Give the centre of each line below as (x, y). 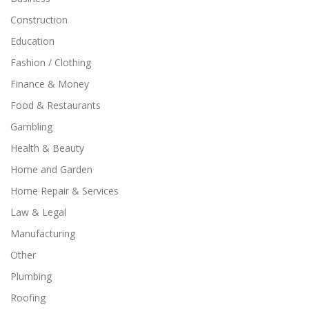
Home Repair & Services (64, 190)
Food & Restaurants (56, 105)
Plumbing (31, 276)
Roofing (28, 297)
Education (32, 41)
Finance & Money (50, 83)
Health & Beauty (47, 148)
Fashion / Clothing (51, 62)
